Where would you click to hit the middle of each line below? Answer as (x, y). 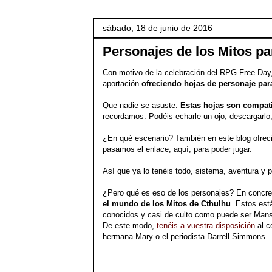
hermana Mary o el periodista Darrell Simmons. (185, 236)
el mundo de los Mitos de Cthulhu (167, 204)
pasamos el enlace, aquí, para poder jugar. (177, 149)
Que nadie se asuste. (141, 105)
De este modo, (130, 226)
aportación (122, 83)
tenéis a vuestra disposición (206, 226)
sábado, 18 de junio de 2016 (158, 28)
